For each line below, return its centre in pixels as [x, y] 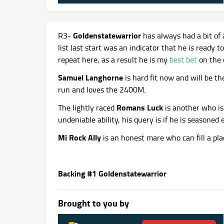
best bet [183, 60]
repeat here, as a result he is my [114, 60]
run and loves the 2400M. [102, 90]
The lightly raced [87, 108]
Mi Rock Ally [79, 137]
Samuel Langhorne [90, 77]
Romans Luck [140, 107]
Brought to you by [93, 203]
